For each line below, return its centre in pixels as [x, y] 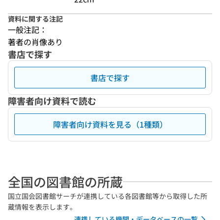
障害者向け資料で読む [52, 101]
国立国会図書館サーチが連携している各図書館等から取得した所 [108, 196]
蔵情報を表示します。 [42, 207]
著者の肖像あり [35, 42]
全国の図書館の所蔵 [65, 181]
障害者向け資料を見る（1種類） [110, 124]
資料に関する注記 [35, 19]
